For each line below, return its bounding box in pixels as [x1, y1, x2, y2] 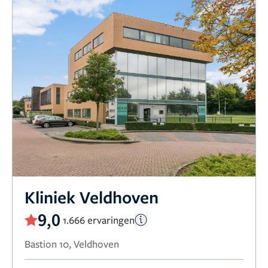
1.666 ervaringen [63, 212, 135, 227]
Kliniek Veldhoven [25, 185, 159, 209]
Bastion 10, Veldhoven [25, 237, 119, 251]
